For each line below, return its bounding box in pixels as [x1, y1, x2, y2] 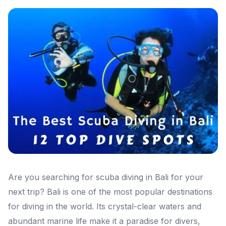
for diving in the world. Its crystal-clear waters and [8, 201, 201, 212]
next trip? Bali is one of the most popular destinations [8, 187, 212, 197]
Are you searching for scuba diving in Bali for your [8, 172, 203, 183]
